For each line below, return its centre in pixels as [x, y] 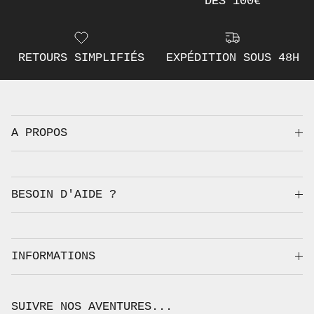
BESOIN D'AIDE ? [64, 194]
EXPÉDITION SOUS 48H [233, 57]
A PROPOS [39, 132]
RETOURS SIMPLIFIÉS [81, 57]
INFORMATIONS [53, 256]
